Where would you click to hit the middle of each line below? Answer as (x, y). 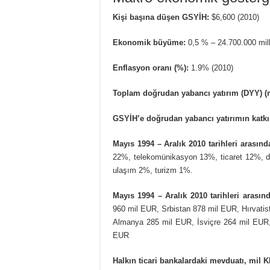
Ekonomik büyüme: (150, 42)
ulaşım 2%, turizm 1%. (153, 170)
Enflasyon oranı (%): (151, 67)
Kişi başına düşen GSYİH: (162, 17)
